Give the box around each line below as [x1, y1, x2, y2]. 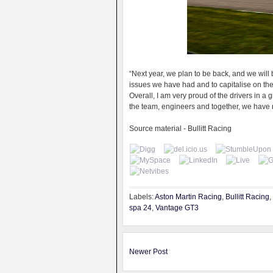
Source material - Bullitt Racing [129, 124, 232, 133]
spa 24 [129, 204, 152, 212]
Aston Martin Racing [155, 193, 222, 201]
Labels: [129, 193, 155, 201]
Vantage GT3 [155, 204, 199, 212]
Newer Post [129, 247, 168, 256]
